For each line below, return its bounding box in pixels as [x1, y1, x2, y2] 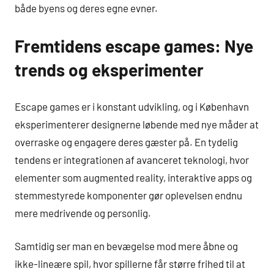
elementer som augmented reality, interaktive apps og [15, 171, 252, 183]
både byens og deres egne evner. [15, 2, 158, 15]
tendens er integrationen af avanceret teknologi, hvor [15, 153, 249, 166]
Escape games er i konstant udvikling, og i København [15, 100, 249, 113]
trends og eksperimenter [15, 59, 204, 81]
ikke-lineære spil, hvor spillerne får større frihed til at [15, 257, 245, 270]
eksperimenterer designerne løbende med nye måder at [15, 117, 259, 130]
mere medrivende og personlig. [15, 206, 151, 219]
